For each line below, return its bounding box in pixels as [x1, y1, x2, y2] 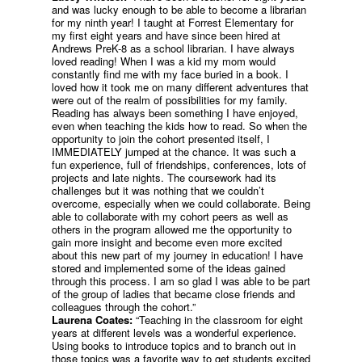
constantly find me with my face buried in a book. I [52, 66, 288, 82]
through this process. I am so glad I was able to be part [52, 273, 310, 288]
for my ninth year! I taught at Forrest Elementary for [52, 15, 293, 30]
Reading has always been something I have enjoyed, [52, 105, 298, 120]
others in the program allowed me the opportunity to [52, 221, 292, 237]
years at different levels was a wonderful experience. [52, 325, 297, 340]
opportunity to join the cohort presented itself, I [52, 131, 270, 146]
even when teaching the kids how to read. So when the [52, 118, 307, 133]
